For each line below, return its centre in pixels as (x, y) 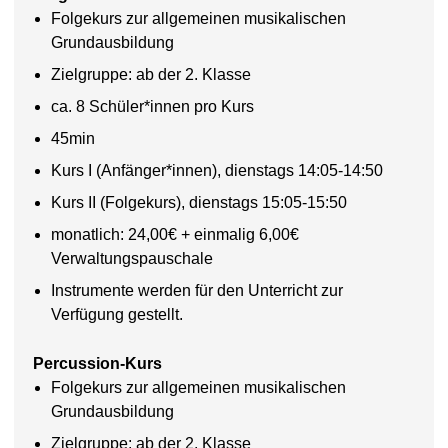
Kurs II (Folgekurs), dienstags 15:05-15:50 (198, 202)
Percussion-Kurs (97, 363)
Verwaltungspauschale (131, 258)
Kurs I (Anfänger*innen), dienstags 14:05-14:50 (216, 170)
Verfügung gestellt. (116, 314)
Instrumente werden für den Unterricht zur (196, 290)
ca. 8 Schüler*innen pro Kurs (152, 106)
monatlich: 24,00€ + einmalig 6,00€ (174, 234)
